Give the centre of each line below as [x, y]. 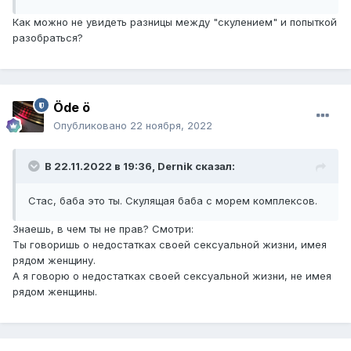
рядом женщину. [54, 261]
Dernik [175, 166]
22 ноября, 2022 [171, 126]
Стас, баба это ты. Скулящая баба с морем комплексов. [173, 201]
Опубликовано [92, 126]
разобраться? [48, 38]
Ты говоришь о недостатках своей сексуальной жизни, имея [170, 245]
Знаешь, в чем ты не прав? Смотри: [103, 229]
